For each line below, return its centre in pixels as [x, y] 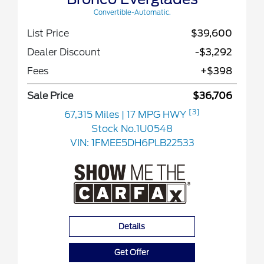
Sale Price [50, 96]
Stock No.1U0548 [132, 129]
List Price [48, 34]
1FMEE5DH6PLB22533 [143, 143]
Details [132, 227]
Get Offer [132, 253]
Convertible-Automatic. [132, 13]
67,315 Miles [93, 115]
